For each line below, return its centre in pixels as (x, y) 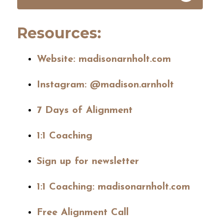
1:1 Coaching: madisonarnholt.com (113, 187)
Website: (56, 59)
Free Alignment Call (83, 212)
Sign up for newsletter (88, 161)
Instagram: (62, 85)
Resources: (59, 33)
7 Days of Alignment (85, 110)
